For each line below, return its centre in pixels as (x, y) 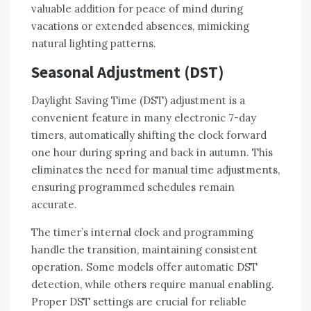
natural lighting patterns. (94, 44)
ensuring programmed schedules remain (133, 187)
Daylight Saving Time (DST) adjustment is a (138, 101)
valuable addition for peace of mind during (137, 9)
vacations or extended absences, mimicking (140, 26)
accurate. (54, 205)
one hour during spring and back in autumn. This (152, 153)
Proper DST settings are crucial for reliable (139, 302)
